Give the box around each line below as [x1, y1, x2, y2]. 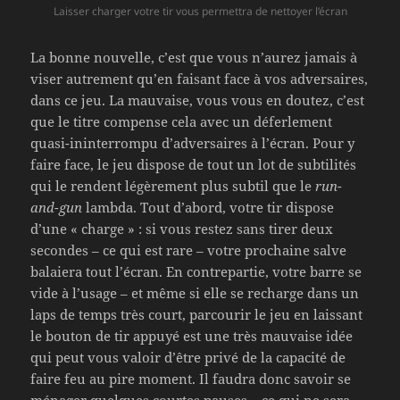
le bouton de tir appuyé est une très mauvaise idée [30, 327, 354, 346]
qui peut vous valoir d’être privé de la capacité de [30, 348, 346, 367]
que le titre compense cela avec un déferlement [30, 112, 333, 131]
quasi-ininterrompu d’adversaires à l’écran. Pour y [30, 134, 355, 153]
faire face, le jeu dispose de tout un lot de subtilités [30, 155, 357, 174]
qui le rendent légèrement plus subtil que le [30, 177, 316, 196]
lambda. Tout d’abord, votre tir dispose [82, 198, 335, 217]
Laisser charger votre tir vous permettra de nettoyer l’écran [53, 4, 347, 20]
